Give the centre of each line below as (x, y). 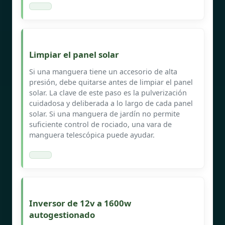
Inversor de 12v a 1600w (80, 203)
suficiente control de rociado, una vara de (100, 124)
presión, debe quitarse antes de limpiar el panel (111, 82)
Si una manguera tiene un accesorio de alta (103, 71)
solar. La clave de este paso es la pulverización (108, 92)
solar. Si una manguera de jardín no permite (104, 114)
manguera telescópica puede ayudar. (92, 135)
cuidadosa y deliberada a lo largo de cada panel (111, 103)
